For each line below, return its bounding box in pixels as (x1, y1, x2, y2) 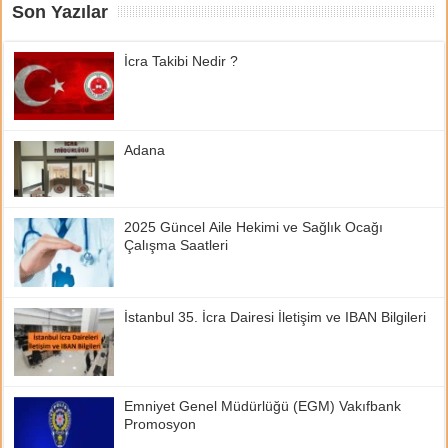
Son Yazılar (12, 2, 109, 22)
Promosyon (124, 415, 197, 432)
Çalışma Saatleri (124, 237, 229, 254)
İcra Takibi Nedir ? (124, 53, 239, 69)
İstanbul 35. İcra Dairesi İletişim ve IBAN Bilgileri (124, 308, 427, 325)
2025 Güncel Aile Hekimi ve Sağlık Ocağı (124, 219, 384, 236)
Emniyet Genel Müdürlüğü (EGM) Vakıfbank (124, 397, 402, 414)
